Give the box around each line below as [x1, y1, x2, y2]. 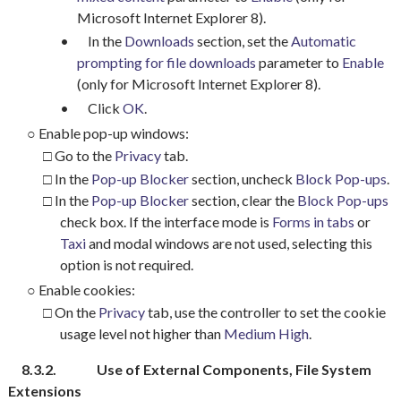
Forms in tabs [271, 213, 354, 231]
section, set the [193, 31, 291, 49]
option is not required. [59, 256, 193, 274]
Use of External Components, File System [97, 361, 371, 379]
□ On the [42, 303, 98, 321]
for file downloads [144, 53, 256, 71]
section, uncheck [189, 169, 296, 187]
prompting [76, 53, 142, 71]
